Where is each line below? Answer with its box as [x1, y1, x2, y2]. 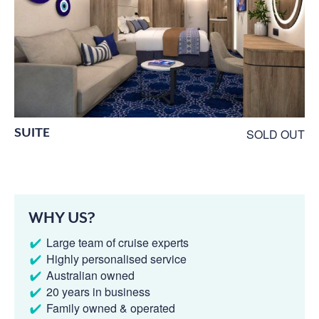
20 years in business [46, 283, 150, 300]
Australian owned [46, 266, 135, 283]
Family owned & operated [46, 299, 175, 316]
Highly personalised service [46, 250, 187, 267]
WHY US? [28, 209, 95, 226]
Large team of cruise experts [46, 234, 189, 251]
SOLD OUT [246, 125, 305, 142]
